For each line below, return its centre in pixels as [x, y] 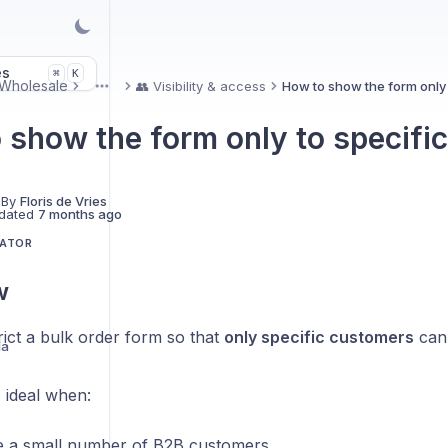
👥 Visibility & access [200, 86]
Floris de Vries [63, 201]
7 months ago [79, 214]
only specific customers [318, 337]
